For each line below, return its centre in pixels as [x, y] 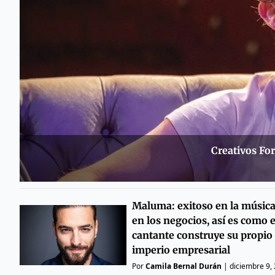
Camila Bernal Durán [183, 266]
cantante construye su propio [202, 235]
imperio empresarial [181, 250]
